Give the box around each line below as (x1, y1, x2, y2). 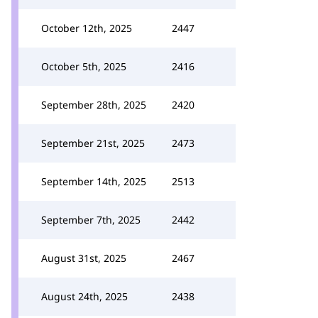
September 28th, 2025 (41, 98, 146, 111)
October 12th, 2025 (41, 21, 132, 35)
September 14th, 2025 (41, 175, 146, 188)
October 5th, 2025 (41, 60, 126, 73)
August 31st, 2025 (41, 251, 126, 265)
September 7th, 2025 (41, 213, 141, 226)
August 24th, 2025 (41, 290, 128, 303)
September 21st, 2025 (41, 136, 145, 150)
